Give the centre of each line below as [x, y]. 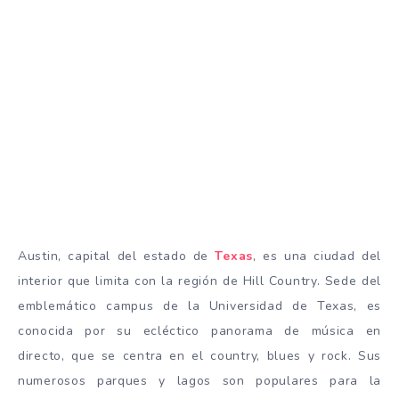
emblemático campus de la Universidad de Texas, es [199, 306]
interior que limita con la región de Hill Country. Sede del [199, 281]
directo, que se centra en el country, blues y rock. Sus [199, 356]
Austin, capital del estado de [117, 256]
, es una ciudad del [317, 256]
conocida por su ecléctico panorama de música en [199, 331]
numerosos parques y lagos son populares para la [199, 381]
